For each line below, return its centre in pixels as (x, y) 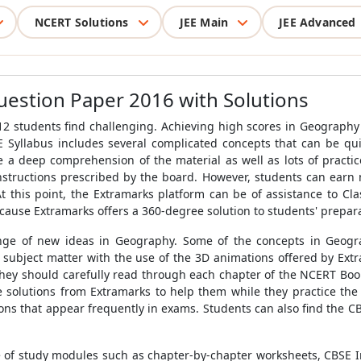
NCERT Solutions (81, 22)
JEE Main (204, 22)
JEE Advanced (317, 22)
